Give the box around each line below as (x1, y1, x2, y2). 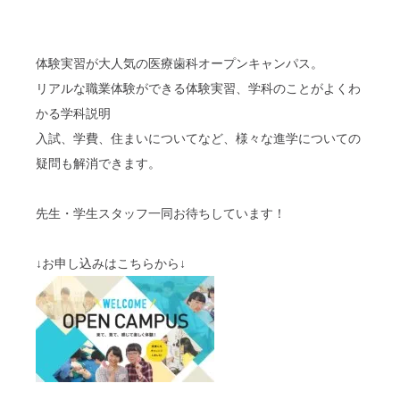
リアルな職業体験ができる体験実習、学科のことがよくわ (36, 81, 361, 96)
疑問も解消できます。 (36, 156, 161, 171)
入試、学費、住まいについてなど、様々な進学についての (36, 131, 361, 146)
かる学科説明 (36, 106, 111, 121)
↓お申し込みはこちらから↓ (36, 256, 186, 271)
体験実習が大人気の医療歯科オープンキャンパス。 (36, 56, 323, 71)
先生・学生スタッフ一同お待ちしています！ (36, 206, 286, 221)
